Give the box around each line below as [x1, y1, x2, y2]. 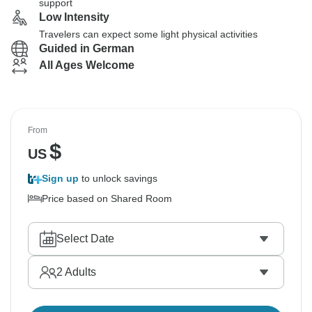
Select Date [56, 233, 114, 244]
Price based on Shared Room [42, 193, 172, 204]
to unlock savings [79, 173, 157, 184]
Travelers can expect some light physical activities [39, 29, 258, 40]
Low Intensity [39, 11, 109, 23]
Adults [63, 266, 96, 278]
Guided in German [39, 42, 134, 54]
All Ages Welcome [39, 59, 134, 71]
